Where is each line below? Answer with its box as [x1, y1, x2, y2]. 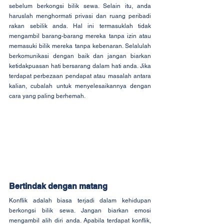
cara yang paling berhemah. [9, 92, 85, 99]
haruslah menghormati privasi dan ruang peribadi [9, 12, 151, 19]
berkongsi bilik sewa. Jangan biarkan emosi [9, 207, 151, 214]
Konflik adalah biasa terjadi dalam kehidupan [9, 197, 151, 204]
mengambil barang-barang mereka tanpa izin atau [9, 32, 151, 39]
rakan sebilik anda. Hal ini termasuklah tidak [9, 22, 151, 29]
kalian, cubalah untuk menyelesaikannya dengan [9, 82, 151, 89]
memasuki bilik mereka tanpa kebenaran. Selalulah [9, 42, 151, 49]
